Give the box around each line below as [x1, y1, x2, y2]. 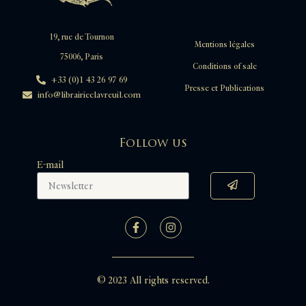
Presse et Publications [184, 84, 264, 94]
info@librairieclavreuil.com [38, 89, 141, 100]
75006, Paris [60, 53, 103, 62]
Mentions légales [194, 40, 255, 50]
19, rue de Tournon [49, 32, 114, 42]
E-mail [36, 160, 64, 171]
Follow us [119, 135, 187, 152]
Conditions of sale [192, 62, 257, 72]
